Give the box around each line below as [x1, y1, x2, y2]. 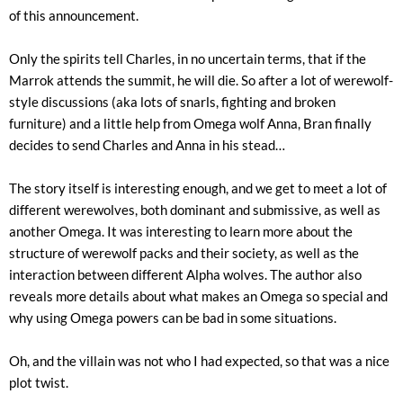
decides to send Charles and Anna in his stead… [9, 137, 285, 153]
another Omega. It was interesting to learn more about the [9, 223, 353, 239]
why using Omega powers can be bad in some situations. [9, 309, 336, 326]
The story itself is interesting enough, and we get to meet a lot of [9, 180, 387, 196]
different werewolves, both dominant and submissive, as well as [9, 201, 381, 218]
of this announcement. [9, 7, 139, 23]
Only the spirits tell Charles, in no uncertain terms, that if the [9, 50, 366, 67]
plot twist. [9, 374, 68, 390]
